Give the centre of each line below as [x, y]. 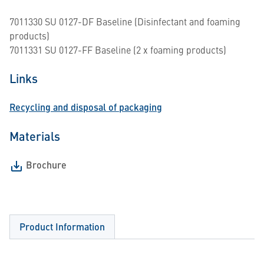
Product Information [62, 227]
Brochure [46, 165]
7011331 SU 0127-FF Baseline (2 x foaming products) [118, 49]
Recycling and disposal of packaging [86, 107]
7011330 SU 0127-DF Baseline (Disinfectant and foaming [125, 21]
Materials [35, 136]
